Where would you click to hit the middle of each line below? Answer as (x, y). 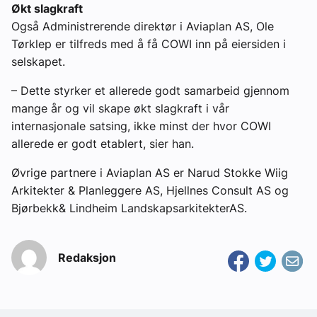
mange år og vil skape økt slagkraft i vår (120, 109)
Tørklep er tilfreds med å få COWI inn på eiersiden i (149, 44)
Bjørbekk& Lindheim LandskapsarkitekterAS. (129, 208)
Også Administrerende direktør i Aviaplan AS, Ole (143, 27)
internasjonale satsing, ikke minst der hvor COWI (141, 126)
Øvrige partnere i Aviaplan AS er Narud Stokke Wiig (150, 173)
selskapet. (38, 62)
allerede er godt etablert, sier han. (104, 144)
